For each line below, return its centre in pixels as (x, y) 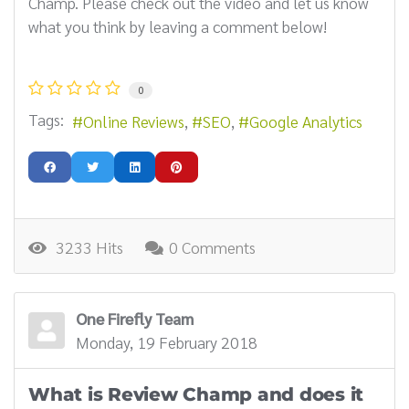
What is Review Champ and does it (196, 394)
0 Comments (212, 246)
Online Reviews (134, 121)
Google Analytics (306, 121)
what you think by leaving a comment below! (178, 26)
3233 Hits (86, 246)
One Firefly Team (135, 318)
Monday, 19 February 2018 (167, 341)
